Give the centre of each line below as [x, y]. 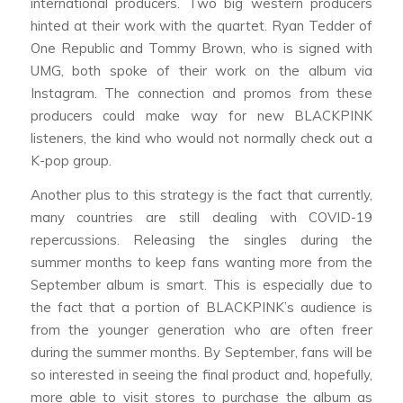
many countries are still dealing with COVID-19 [201, 218]
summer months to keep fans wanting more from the [201, 263]
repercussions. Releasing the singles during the [201, 240]
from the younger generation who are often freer [201, 330]
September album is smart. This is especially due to [201, 285]
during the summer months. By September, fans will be [201, 353]
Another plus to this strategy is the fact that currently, [201, 195]
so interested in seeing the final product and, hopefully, [201, 375]
